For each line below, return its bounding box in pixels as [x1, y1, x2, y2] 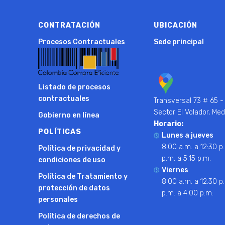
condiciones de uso [38, 156, 106, 165]
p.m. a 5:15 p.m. [162, 154, 211, 163]
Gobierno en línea [38, 111, 100, 120]
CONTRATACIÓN [38, 21, 101, 30]
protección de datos [38, 184, 110, 193]
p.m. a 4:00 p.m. [162, 188, 214, 197]
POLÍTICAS [38, 128, 82, 137]
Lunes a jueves [162, 131, 214, 140]
